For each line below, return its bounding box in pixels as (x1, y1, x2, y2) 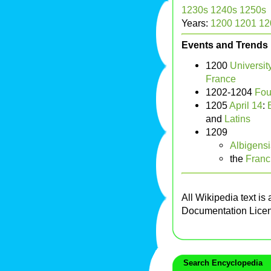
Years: (181, 18, 211, 29)
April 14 (229, 100, 263, 111)
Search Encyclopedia (178, 258, 263, 268)
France (206, 73, 236, 85)
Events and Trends (181, 39, 268, 51)
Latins (224, 113, 250, 125)
